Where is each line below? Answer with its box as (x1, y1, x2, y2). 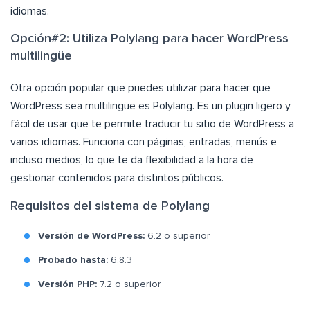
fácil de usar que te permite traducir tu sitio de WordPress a (10, 118, 294, 130)
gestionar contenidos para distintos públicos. (10, 172, 224, 184)
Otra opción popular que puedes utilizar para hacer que (10, 82, 271, 94)
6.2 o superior (145, 231, 210, 241)
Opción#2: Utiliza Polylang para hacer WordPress (10, 33, 289, 46)
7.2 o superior (97, 280, 161, 290)
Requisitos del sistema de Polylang (10, 200, 210, 213)
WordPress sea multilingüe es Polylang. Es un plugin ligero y (10, 100, 291, 112)
